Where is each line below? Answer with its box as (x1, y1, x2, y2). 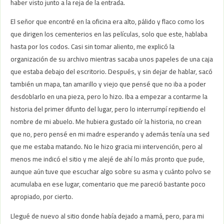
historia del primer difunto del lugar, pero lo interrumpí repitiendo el (10, 104, 206, 114)
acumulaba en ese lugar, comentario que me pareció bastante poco (10, 179, 206, 189)
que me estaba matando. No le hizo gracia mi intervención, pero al (10, 141, 203, 152)
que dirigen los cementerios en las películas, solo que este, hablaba (10, 29, 208, 39)
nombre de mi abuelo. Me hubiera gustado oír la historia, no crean (10, 116, 202, 127)
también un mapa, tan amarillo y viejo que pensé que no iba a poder (10, 79, 206, 89)
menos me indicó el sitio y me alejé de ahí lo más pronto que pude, (10, 154, 205, 164)
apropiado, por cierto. (10, 191, 73, 202)
